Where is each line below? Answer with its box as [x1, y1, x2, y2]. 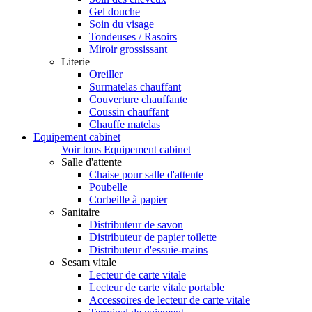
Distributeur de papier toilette [89, 231, 217, 244]
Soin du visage [89, 18, 154, 31]
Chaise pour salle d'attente [89, 169, 203, 181]
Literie [61, 56, 90, 68]
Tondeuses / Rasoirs [89, 31, 177, 43]
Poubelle [89, 181, 127, 194]
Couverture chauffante [89, 93, 187, 106]
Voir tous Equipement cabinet [61, 143, 191, 156]
